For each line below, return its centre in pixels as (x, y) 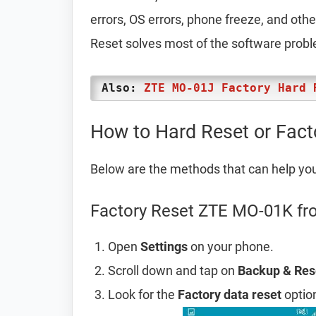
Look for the (143, 294)
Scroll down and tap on (173, 271)
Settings (164, 247)
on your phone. (231, 247)
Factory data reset (230, 294)
